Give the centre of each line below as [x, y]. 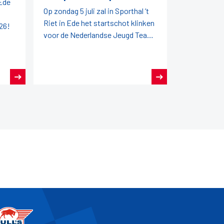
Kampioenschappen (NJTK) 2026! [100, 47]
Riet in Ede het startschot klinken [99, 23]
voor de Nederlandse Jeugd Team [98, 35]
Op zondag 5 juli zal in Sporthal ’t [96, 11]
